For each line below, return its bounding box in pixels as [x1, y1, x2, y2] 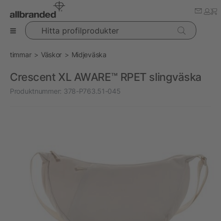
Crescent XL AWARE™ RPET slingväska [10, 71, 202, 83]
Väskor [40, 50, 62, 59]
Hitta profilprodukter [24, 22, 87, 30]
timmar [10, 50, 32, 59]
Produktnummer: [10, 87, 62, 95]
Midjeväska [71, 50, 107, 59]
